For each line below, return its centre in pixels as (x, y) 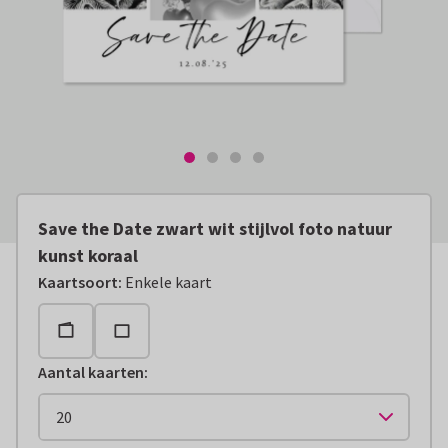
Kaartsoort (78, 282)
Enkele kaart (168, 282)
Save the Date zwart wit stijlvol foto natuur (215, 229)
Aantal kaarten (91, 372)
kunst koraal (88, 256)
